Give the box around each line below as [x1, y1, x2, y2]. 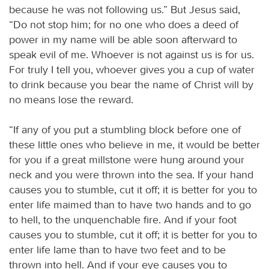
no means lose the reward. [9, 92, 133, 106]
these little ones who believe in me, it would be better [9, 138, 260, 151]
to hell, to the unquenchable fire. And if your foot [9, 213, 237, 226]
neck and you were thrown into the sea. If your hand [9, 168, 253, 181]
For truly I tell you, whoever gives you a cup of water [9, 62, 255, 76]
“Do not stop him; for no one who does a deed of [9, 17, 238, 31]
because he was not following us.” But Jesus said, [9, 2, 240, 16]
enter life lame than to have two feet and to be [9, 243, 226, 256]
